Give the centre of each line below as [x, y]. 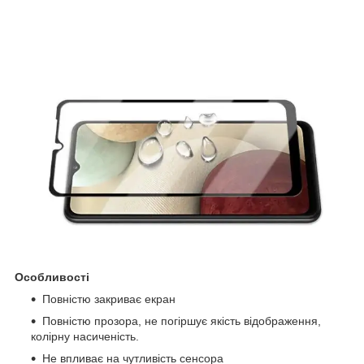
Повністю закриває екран [109, 299]
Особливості [52, 277]
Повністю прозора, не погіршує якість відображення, [182, 321]
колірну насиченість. [85, 336]
